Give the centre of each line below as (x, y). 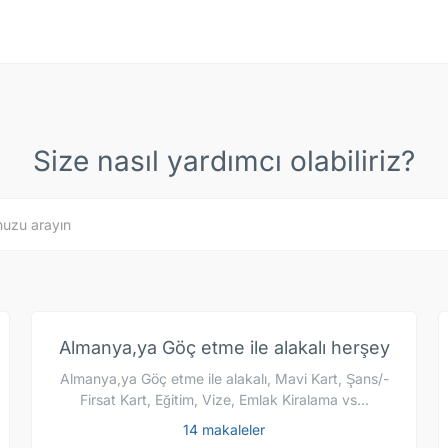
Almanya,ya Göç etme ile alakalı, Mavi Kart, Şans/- (224, 378)
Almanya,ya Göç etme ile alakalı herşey (224, 347)
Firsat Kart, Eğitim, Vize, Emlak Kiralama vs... (224, 399)
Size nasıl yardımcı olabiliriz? (224, 161)
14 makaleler (224, 430)
